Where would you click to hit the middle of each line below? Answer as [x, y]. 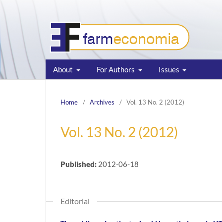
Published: [79, 164]
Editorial [75, 201]
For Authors [116, 69]
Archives [102, 102]
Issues [169, 69]
